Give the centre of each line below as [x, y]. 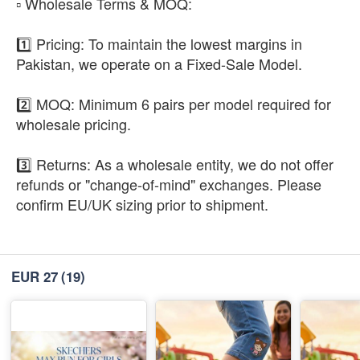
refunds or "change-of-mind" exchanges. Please [169, 184]
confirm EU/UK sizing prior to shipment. [142, 204]
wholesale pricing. [74, 123]
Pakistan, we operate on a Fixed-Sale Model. [159, 63]
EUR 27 [35, 276]
